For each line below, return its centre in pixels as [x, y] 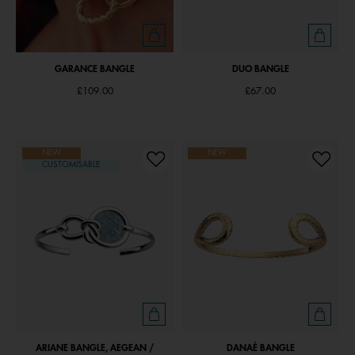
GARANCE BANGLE [95, 69]
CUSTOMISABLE [71, 165]
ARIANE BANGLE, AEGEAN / [95, 348]
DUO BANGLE [260, 69]
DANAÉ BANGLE [260, 348]
